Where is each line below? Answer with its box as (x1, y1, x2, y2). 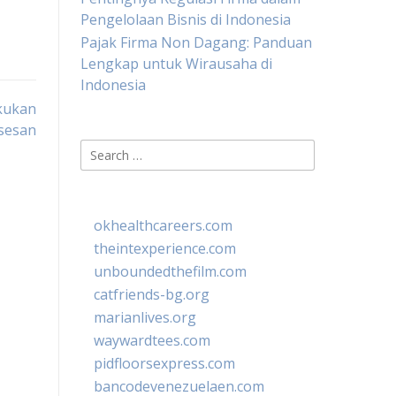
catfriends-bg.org (94, 285, 209, 304)
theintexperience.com (94, 239, 236, 258)
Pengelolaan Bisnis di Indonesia (80, 10, 291, 29)
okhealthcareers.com (94, 216, 232, 235)
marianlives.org (94, 308, 196, 327)
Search (80, 140, 125, 159)
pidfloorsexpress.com (94, 354, 235, 373)
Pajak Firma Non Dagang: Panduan (80, 33, 312, 52)
